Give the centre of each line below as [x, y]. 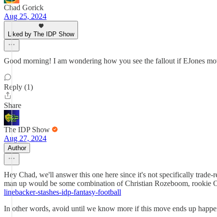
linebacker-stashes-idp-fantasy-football [62, 192]
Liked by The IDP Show [41, 34]
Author [17, 148]
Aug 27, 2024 [25, 138]
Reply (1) [18, 87]
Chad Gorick [24, 8]
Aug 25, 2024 [25, 16]
